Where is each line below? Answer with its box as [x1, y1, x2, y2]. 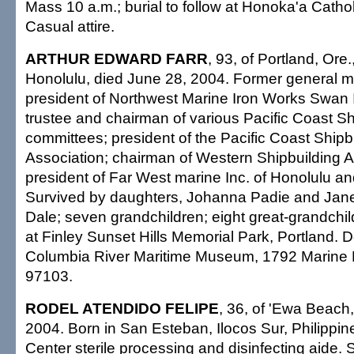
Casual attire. [25, 17, 115, 35]
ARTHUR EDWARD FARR [25, 50, 208, 67]
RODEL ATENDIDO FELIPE [25, 299, 219, 317]
